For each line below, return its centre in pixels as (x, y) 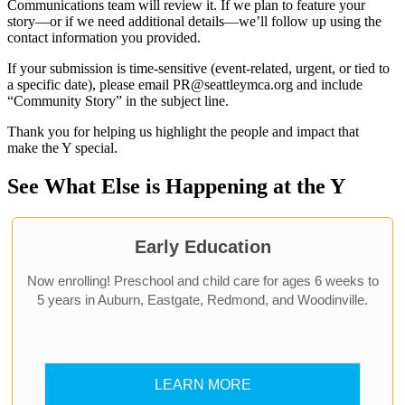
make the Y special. (64, 148)
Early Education (202, 246)
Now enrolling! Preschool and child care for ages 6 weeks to (202, 280)
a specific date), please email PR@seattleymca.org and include (185, 85)
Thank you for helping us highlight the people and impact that (183, 132)
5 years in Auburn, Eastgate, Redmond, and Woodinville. (202, 299)
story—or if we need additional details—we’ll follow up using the (194, 22)
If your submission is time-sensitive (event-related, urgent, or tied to (198, 69)
